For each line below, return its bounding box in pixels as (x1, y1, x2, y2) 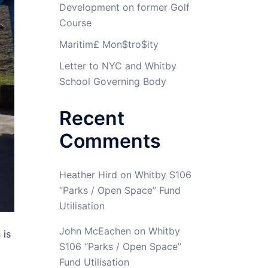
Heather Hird (59, 169, 117, 181)
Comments (59, 129, 161, 153)
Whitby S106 (134, 169, 191, 181)
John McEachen (59, 225, 131, 237)
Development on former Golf (59, 1, 190, 13)
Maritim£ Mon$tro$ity (59, 38, 159, 50)
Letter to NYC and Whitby (59, 60, 176, 72)
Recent (59, 106, 124, 130)
